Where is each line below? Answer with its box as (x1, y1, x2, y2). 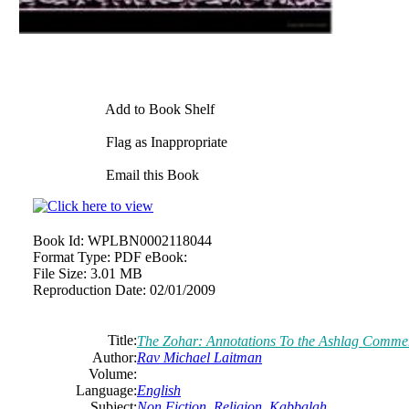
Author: (92, 349, 137, 365)
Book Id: (33, 232, 84, 248)
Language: (76, 382, 137, 398)
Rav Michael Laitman (137, 349, 262, 365)
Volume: (89, 365, 137, 382)
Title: (108, 331, 137, 348)
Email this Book (102, 166, 199, 183)
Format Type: (33, 248, 110, 265)
